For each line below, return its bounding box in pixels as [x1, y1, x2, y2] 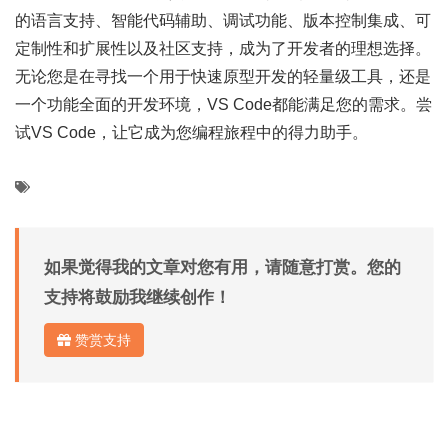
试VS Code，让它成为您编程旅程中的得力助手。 [15, 124, 368, 141]
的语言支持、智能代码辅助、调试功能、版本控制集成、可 [15, 12, 431, 29]
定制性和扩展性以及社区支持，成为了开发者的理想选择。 [15, 40, 431, 57]
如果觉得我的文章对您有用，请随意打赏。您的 [44, 258, 401, 277]
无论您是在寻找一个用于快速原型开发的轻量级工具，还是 [15, 68, 431, 85]
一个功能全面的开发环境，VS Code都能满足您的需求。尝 [15, 96, 432, 113]
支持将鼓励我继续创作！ [44, 288, 231, 307]
